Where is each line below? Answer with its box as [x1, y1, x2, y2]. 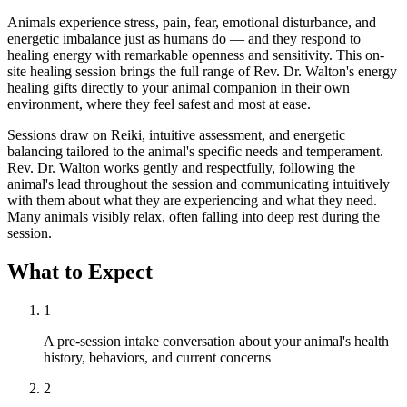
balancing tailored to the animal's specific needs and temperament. [7, 144, 383, 160]
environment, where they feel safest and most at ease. [7, 96, 311, 113]
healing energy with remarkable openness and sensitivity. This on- [7, 47, 384, 64]
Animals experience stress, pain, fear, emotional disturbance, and [7, 15, 376, 31]
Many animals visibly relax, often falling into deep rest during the [7, 209, 380, 225]
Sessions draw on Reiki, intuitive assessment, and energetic [7, 127, 345, 144]
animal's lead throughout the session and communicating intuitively [7, 176, 390, 193]
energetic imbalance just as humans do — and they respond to [7, 31, 361, 47]
